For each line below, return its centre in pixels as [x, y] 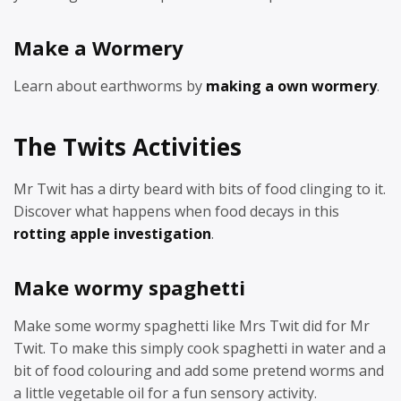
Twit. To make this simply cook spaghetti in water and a [200, 348]
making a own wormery [291, 85]
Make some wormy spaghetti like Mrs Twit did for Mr [192, 325]
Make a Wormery [98, 47]
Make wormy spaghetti [129, 287]
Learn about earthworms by [110, 85]
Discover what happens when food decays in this [176, 211]
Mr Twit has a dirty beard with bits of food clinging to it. [200, 189]
